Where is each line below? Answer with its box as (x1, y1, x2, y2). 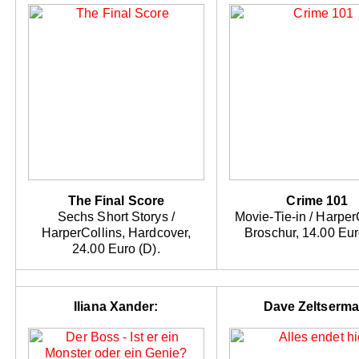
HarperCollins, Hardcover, (41, 226, 192, 240)
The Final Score (67, 194, 165, 208)
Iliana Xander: (74, 300, 159, 314)
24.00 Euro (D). (72, 242, 160, 256)
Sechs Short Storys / (57, 210, 175, 224)
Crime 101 (286, 194, 349, 208)
